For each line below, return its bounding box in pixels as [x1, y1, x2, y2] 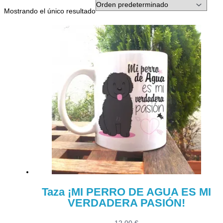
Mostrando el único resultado [4, 7, 96, 15]
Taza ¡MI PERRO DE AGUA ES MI [42, 186, 211, 199]
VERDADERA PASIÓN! [68, 197, 185, 210]
